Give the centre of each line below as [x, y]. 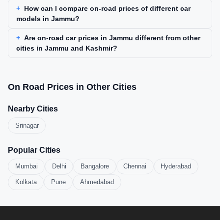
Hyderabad [176, 166]
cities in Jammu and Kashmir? [67, 48]
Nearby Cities [33, 109]
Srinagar [27, 126]
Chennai [135, 166]
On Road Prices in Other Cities [72, 87]
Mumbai [26, 166]
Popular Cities [34, 150]
